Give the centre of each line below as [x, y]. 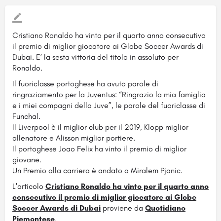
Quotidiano [165, 208]
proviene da [123, 208]
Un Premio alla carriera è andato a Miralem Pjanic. [97, 170]
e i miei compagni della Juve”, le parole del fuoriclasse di [109, 105]
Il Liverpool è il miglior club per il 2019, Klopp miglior [100, 127]
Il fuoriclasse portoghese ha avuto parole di [85, 83]
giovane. [27, 159]
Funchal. [26, 116]
